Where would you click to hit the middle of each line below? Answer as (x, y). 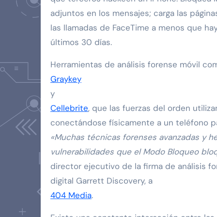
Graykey (66, 79)
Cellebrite (69, 108)
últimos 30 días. (81, 42)
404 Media (71, 195)
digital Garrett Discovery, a (101, 180)
